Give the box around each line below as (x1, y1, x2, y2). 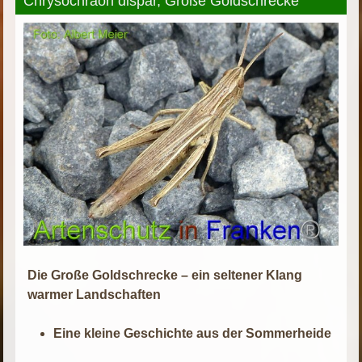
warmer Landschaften (27, 287, 162, 301)
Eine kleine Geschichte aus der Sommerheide (53, 326, 332, 340)
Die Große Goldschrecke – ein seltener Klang (27, 267, 303, 282)
